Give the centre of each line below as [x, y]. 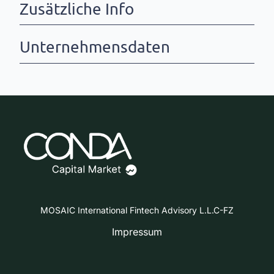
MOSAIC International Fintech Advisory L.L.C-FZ [137, 210]
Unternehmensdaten [95, 47]
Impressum [137, 232]
